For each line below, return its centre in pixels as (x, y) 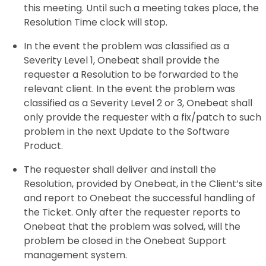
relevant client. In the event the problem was (129, 89)
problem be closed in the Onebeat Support (125, 241)
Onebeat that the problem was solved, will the (132, 227)
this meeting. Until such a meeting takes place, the (141, 8)
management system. (77, 255)
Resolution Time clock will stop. (97, 22)
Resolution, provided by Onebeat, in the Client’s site (143, 184)
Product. (43, 146)
